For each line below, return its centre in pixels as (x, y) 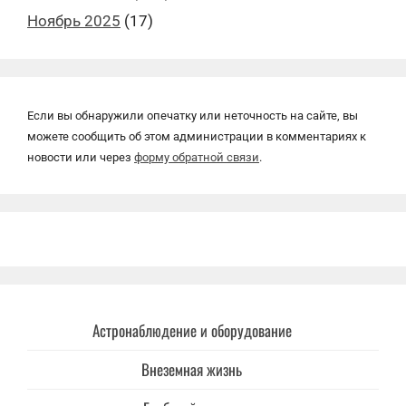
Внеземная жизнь (192, 369)
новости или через (81, 157)
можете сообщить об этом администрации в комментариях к (197, 136)
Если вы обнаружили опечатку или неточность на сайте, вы (193, 115)
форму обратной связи (197, 157)
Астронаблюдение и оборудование (192, 330)
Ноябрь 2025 (74, 20)
